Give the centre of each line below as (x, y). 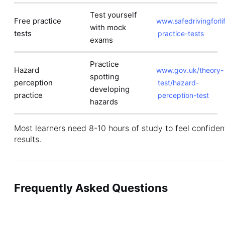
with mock (108, 27)
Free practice (38, 21)
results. (28, 139)
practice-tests (181, 33)
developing (110, 89)
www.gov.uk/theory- (190, 70)
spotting (104, 77)
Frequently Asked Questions (91, 188)
